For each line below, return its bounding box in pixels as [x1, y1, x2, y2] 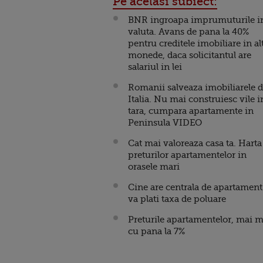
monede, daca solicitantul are [128, 50, 251, 60]
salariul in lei [128, 62, 182, 72]
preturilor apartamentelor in [128, 150, 247, 160]
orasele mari [128, 161, 180, 172]
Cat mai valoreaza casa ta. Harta [128, 138, 262, 149]
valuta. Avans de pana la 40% [128, 26, 249, 37]
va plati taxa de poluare [128, 194, 226, 204]
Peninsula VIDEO [128, 117, 202, 128]
